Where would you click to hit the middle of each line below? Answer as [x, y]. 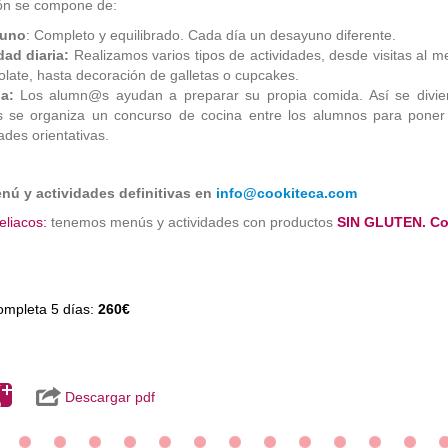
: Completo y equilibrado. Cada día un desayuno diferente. [210, 35]
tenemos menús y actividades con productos [191, 222]
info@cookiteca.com [286, 193]
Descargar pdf [107, 397]
